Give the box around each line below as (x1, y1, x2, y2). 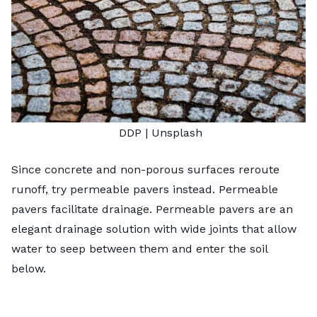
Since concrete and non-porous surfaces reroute (11, 162, 279, 176)
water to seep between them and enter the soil (11, 241, 267, 255)
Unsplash (151, 125, 202, 139)
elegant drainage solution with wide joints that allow (11, 221, 296, 236)
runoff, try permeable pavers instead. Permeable (11, 182, 278, 196)
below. (11, 261, 50, 275)
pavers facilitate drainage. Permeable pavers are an (11, 202, 293, 216)
